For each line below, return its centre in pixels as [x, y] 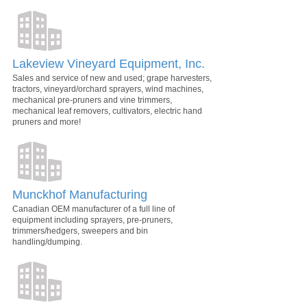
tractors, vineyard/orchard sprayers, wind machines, [108, 89]
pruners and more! [47, 122]
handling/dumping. [47, 242]
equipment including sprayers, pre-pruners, [93, 220]
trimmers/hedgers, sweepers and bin [80, 231]
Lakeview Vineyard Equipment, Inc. [109, 63]
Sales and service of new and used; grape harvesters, [112, 78]
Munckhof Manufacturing [80, 194]
